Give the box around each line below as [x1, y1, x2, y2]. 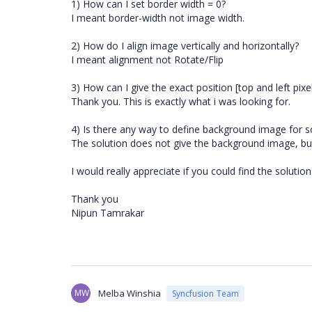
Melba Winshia [98, 287, 161, 299]
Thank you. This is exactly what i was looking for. [71, 95, 290, 108]
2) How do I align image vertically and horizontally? [71, 39, 299, 52]
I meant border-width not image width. [71, 11, 244, 24]
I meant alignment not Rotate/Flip [71, 53, 224, 66]
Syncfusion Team [172, 287, 239, 299]
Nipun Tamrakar [71, 206, 144, 219]
